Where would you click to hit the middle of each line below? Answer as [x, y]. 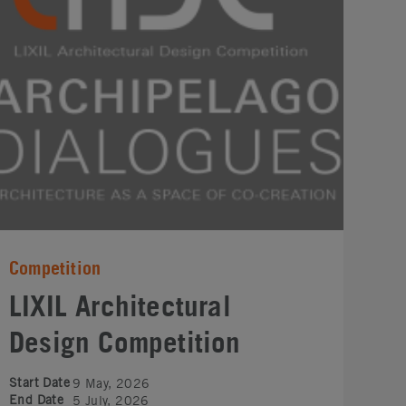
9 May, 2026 [111, 383]
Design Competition [125, 343]
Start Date [39, 382]
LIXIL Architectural [120, 306]
